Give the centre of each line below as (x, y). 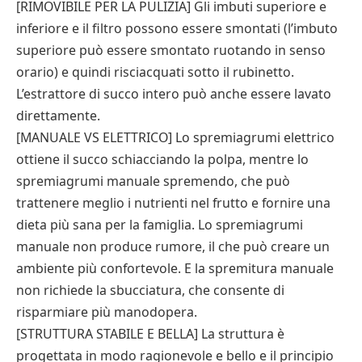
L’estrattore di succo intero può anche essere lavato (174, 94)
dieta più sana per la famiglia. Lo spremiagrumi (160, 225)
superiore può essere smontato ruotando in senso (171, 50)
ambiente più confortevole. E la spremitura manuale (175, 268)
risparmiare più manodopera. (107, 312)
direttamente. (58, 116)
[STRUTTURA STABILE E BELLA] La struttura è (150, 334)
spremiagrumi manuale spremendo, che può (153, 181)
